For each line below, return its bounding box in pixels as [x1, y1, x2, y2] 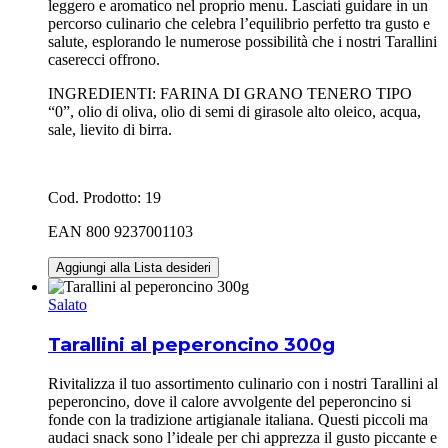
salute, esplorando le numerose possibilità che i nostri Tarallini [48, 33, 437, 51]
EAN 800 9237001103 [48, 223, 193, 241]
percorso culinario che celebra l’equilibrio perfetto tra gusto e [48, 15, 430, 33]
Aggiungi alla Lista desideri [56, 260, 211, 276]
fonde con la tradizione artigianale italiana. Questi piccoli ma [48, 410, 428, 428]
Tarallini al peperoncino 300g [48, 333, 335, 357]
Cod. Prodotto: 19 [48, 189, 161, 207]
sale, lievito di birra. [48, 121, 172, 139]
